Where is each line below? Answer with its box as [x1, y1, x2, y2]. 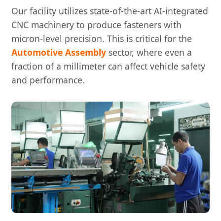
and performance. [11, 74, 85, 86]
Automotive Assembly [11, 46, 106, 59]
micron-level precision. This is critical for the [11, 33, 192, 45]
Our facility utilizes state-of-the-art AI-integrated [11, 5, 208, 17]
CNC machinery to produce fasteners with [11, 19, 182, 31]
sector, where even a [106, 46, 192, 59]
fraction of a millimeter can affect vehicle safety [11, 60, 205, 73]
